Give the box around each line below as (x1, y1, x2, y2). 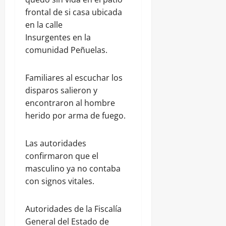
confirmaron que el (25, 150, 98, 162)
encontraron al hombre (25, 97, 115, 109)
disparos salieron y (25, 85, 97, 96)
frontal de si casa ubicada (25, 7, 122, 18)
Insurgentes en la (25, 32, 91, 43)
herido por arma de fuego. (25, 110, 126, 122)
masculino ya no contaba (25, 163, 121, 175)
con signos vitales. (25, 176, 94, 187)
